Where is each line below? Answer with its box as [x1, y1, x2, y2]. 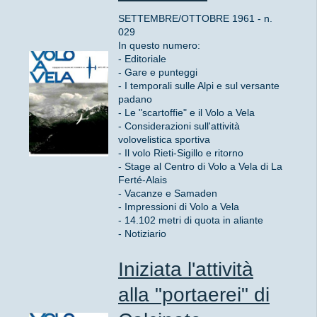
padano [118, 93, 152, 105]
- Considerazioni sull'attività [118, 120, 240, 132]
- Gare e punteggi [118, 66, 197, 78]
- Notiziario [118, 227, 166, 239]
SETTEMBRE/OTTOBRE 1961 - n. [118, 12, 272, 24]
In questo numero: [118, 39, 200, 51]
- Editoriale [118, 52, 166, 64]
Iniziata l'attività [118, 258, 253, 280]
